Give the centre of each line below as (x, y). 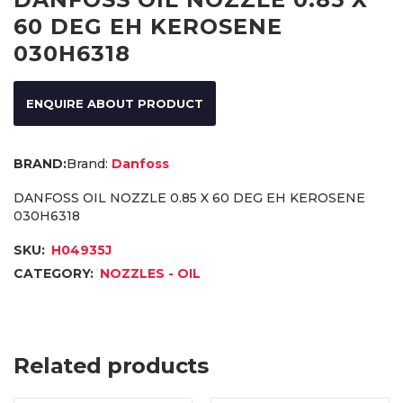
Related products (111, 365)
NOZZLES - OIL (150, 273)
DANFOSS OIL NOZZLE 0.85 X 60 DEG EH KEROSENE (189, 197)
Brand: (87, 163)
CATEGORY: (55, 273)
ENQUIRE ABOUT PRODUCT (115, 103)
